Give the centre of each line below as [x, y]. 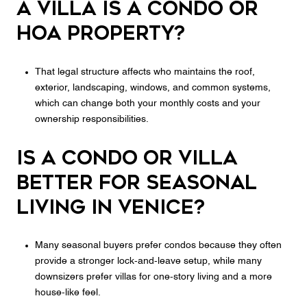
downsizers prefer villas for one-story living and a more [153, 277]
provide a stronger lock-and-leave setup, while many [148, 261]
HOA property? [101, 34]
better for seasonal [137, 182]
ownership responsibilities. [91, 119]
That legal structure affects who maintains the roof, [145, 72]
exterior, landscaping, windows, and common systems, [152, 87]
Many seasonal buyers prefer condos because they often [158, 246]
